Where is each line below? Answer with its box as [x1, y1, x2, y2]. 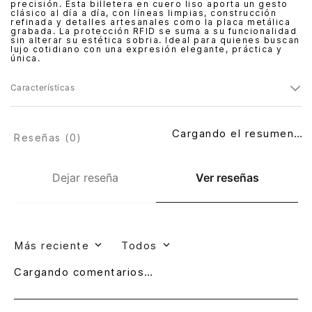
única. [10, 53, 40, 64]
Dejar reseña [52, 171, 118, 185]
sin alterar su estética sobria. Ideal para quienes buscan [10, 35, 300, 46]
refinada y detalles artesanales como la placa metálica [10, 17, 290, 28]
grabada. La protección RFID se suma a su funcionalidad [10, 26, 297, 37]
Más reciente [14, 238, 89, 252]
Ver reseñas [195, 171, 259, 185]
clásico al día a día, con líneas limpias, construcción [10, 8, 276, 19]
